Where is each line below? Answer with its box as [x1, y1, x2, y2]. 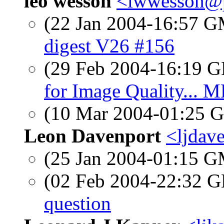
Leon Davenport [24, 125, 161, 146]
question [44, 192, 111, 214]
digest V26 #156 [44, 35, 174, 56]
